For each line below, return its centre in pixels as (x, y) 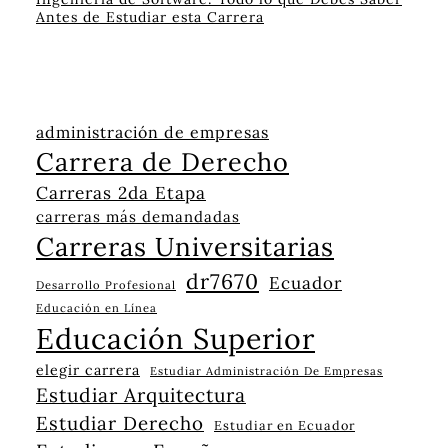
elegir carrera (88, 369)
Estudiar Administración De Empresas (266, 370)
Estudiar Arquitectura (141, 394)
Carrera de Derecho (162, 161)
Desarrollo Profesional (106, 284)
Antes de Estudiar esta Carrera (150, 16)
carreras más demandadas (138, 216)
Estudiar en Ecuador (284, 424)
